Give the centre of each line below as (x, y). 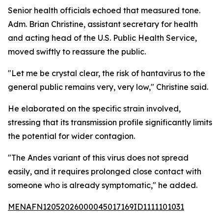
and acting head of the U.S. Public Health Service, (102, 38)
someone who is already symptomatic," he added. (103, 185)
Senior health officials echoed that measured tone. (104, 10)
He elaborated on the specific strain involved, (94, 109)
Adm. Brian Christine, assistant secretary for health (103, 24)
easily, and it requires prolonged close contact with (105, 171)
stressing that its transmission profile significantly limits (110, 122)
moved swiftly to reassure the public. (77, 52)
